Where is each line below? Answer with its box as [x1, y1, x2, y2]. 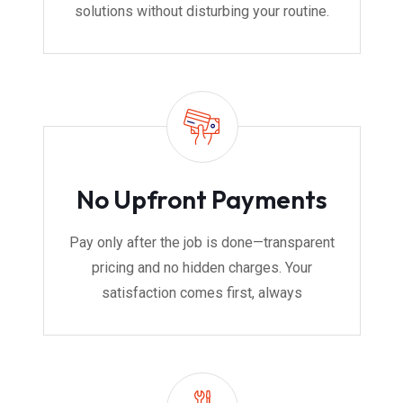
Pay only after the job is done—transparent [69, 234, 335, 252]
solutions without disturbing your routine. [75, 3, 329, 21]
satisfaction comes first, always [102, 284, 302, 302]
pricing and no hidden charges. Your [92, 259, 312, 277]
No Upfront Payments [76, 184, 327, 216]
